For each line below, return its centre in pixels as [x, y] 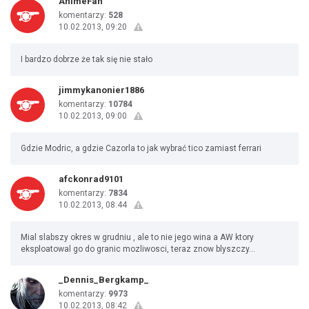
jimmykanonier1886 [101, 90]
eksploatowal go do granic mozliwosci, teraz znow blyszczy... [138, 249]
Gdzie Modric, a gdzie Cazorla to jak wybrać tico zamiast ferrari [141, 148]
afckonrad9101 [91, 179]
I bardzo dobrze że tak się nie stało [87, 59]
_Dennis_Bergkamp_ [104, 280]
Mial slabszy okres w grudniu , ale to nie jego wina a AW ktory [137, 237]
